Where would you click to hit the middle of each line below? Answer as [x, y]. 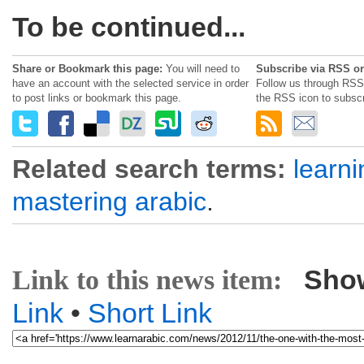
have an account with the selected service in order [130, 83]
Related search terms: [149, 169]
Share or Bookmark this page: [87, 69]
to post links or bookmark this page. [97, 98]
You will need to [201, 69]
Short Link [150, 313]
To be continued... [129, 27]
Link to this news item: [147, 280]
